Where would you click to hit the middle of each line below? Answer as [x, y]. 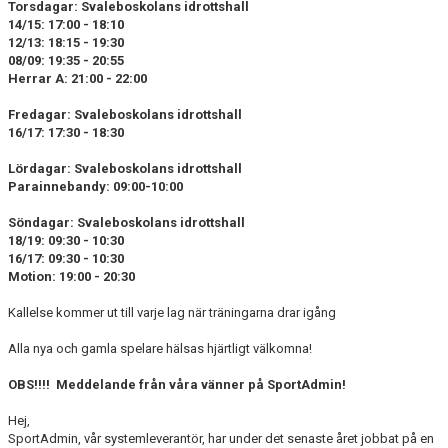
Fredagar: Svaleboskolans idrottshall [125, 114]
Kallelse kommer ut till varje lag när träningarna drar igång [172, 312]
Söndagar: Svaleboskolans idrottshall [126, 222]
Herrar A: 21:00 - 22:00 [77, 78]
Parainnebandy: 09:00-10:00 [95, 186]
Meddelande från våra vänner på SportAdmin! [201, 384]
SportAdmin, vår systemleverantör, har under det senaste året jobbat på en [221, 438]
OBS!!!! [29, 384]
